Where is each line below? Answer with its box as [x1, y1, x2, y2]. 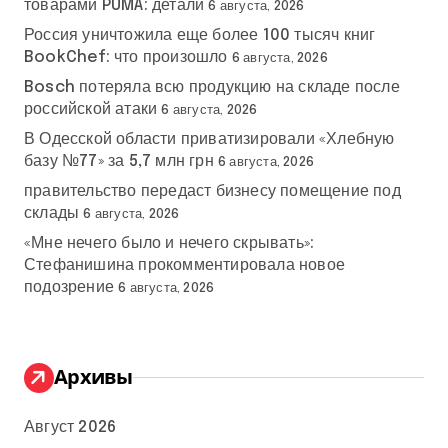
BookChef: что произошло [24, 48, 228, 66]
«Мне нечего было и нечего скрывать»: [24, 234, 315, 252]
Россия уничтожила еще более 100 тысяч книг [24, 26, 376, 44]
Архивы [54, 362, 133, 390]
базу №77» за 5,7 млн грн [24, 152, 214, 170]
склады [24, 204, 80, 222]
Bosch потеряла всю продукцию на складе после [24, 78, 400, 96]
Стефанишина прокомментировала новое [24, 256, 345, 274]
